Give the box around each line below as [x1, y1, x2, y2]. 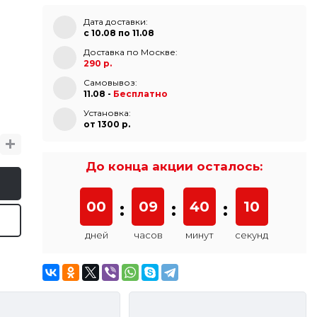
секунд [235, 229, 269, 241]
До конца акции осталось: [86, 158, 263, 173]
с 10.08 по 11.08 [83, 27, 154, 38]
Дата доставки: [83, 16, 148, 27]
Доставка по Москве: [83, 46, 178, 57]
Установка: [83, 108, 131, 119]
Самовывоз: [83, 76, 137, 88]
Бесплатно [113, 88, 168, 99]
